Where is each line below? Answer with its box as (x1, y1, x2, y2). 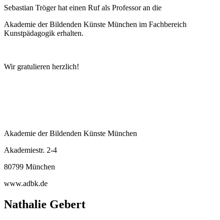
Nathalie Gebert (4, 197, 85, 211)
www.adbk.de (4, 179, 48, 188)
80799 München (4, 162, 55, 171)
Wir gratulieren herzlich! (4, 62, 79, 71)
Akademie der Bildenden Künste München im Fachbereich (4, 20, 187, 28)
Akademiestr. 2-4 (4, 145, 57, 154)
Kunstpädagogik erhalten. (4, 28, 83, 37)
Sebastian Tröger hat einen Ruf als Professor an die (4, 3, 162, 12)
